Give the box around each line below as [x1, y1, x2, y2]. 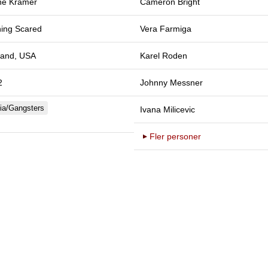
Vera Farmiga [140, 23, 191, 33]
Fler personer [150, 131, 201, 141]
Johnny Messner [140, 77, 203, 87]
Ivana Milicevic [140, 104, 195, 114]
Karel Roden [140, 50, 187, 60]
